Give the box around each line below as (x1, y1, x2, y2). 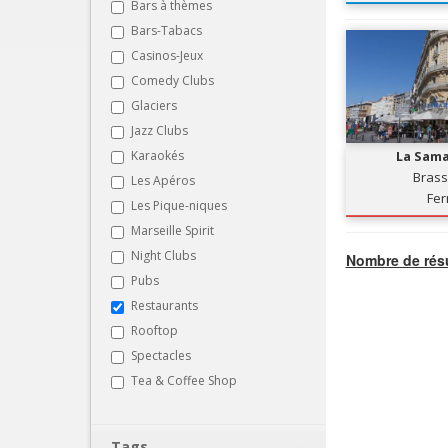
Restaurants (131, 296, 198, 314)
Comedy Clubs (131, 71, 214, 89)
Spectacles (131, 346, 191, 364)
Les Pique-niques (131, 196, 227, 214)
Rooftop (131, 321, 178, 339)
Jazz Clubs (131, 121, 188, 139)
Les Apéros (131, 171, 195, 189)
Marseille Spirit (131, 221, 214, 239)
